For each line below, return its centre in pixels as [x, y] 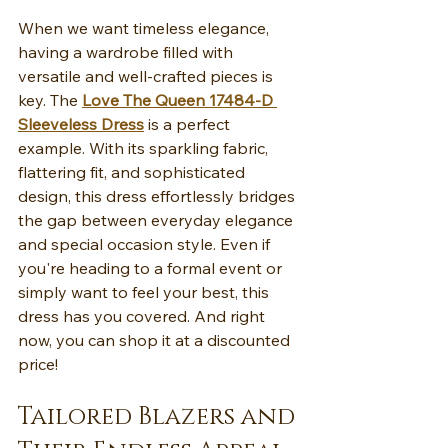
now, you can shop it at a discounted [156, 340]
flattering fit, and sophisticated [133, 172]
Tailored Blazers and [159, 417]
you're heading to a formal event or [152, 268]
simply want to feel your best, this [145, 292]
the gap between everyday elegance [157, 220]
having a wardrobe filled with [127, 52]
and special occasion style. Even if [146, 244]
